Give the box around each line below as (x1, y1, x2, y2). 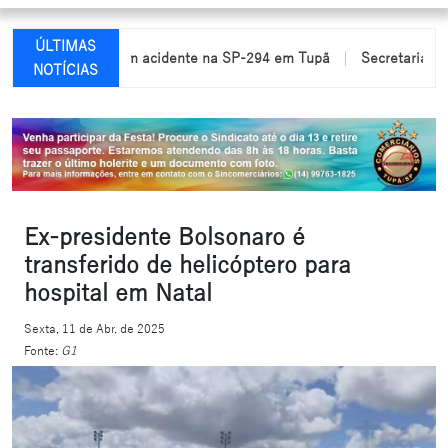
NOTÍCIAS (33, 63, 99, 79)
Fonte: (24, 343, 61, 358)
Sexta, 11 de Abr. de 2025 (24, 321, 165, 336)
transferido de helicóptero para (24, 251, 351, 278)
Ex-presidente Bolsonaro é (24, 223, 305, 250)
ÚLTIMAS (35, 39, 97, 55)
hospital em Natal (24, 279, 212, 306)
